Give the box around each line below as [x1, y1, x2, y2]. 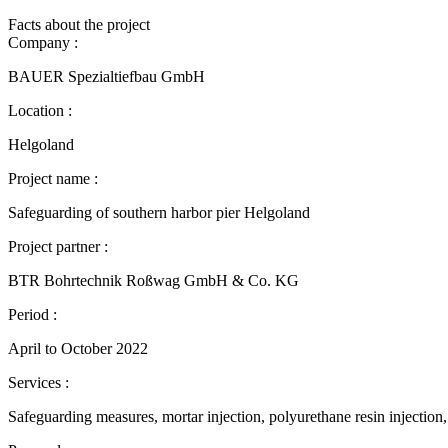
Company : [8, 33, 78, 51]
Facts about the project [8, 15, 150, 33]
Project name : [8, 169, 98, 187]
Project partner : [8, 237, 108, 255]
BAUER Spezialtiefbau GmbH [8, 67, 209, 85]
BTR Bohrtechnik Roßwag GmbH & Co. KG [8, 271, 299, 289]
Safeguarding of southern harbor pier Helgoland [8, 203, 310, 221]
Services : [8, 373, 69, 391]
